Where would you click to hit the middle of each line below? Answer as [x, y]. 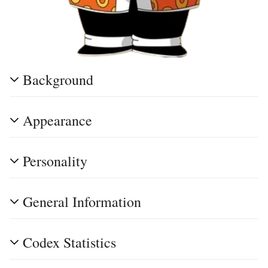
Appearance [57, 120]
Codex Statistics [69, 242]
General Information [82, 201]
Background [58, 79]
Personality [55, 161]
